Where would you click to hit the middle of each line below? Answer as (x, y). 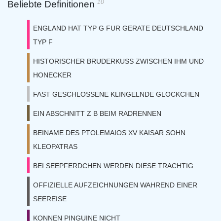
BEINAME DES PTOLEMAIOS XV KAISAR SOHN (109, 133)
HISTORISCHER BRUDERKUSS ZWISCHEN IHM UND (118, 61)
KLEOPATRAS (55, 147)
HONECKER (52, 75)
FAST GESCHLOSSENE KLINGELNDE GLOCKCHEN (116, 94)
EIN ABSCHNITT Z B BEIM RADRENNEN (97, 113)
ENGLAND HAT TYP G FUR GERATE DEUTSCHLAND (118, 28)
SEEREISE (50, 199)
